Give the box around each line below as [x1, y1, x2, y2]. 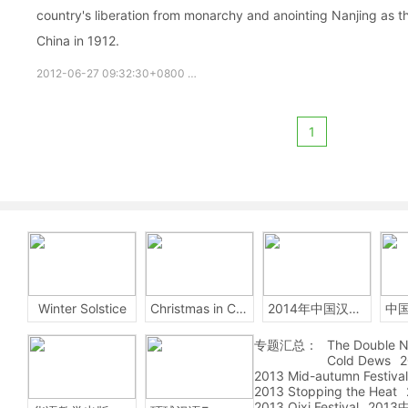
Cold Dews [327, 352, 391, 368]
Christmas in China [236, 301, 247, 316]
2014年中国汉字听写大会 [349, 301, 360, 316]
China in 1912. [36, 33, 119, 48]
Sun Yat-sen [280, 66, 342, 80]
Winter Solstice [37, 301, 127, 316]
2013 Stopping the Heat [254, 383, 397, 399]
